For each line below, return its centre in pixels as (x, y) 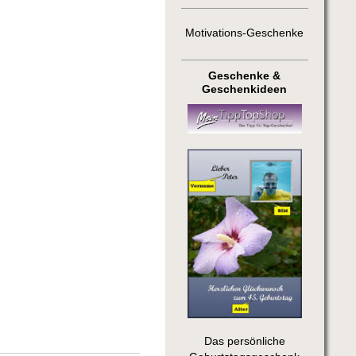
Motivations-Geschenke (245, 33)
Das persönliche (244, 342)
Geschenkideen (245, 89)
